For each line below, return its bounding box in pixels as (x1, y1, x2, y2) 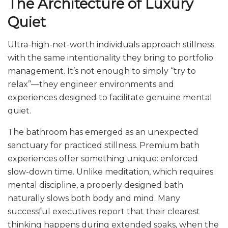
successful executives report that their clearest (8, 207, 200, 217)
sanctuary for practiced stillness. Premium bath (8, 140, 199, 151)
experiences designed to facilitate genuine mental (8, 93, 212, 103)
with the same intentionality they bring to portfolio (8, 53, 213, 63)
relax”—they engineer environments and (8, 79, 174, 90)
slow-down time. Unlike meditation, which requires (8, 167, 213, 177)
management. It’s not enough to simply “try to (8, 66, 196, 76)
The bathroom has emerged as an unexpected (8, 127, 198, 137)
